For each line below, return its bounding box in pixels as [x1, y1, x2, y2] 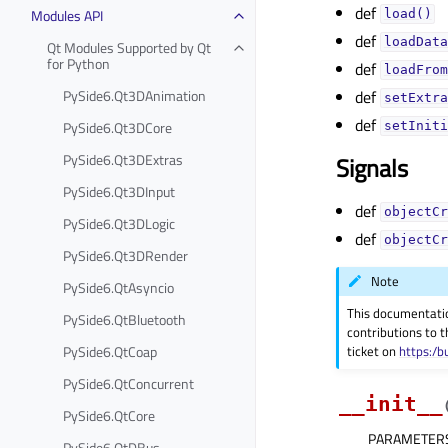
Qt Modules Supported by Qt [47, 36, 211, 58]
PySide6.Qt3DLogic [63, 212, 175, 234]
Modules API [31, 4, 103, 26]
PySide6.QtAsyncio [63, 276, 174, 298]
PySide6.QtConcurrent [63, 372, 194, 394]
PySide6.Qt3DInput [63, 180, 175, 202]
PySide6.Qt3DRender [63, 244, 188, 266]
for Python [47, 52, 110, 74]
